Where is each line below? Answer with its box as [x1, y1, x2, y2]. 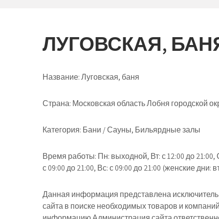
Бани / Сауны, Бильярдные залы [81, 125, 200, 135]
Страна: [43, 98, 71, 109]
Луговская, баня [80, 72, 139, 82]
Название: [43, 72, 80, 82]
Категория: [43, 125, 81, 135]
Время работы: [43, 151, 96, 161]
